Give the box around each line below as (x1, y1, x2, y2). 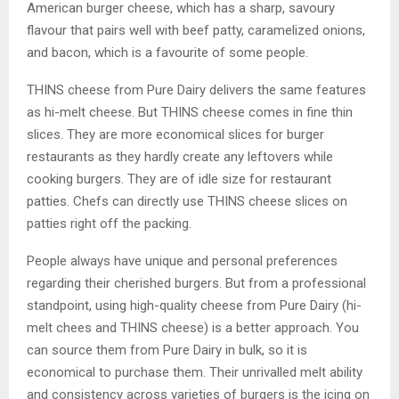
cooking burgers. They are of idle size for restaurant (27, 170, 331, 187)
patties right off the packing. (27, 215, 191, 232)
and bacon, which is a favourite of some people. (27, 44, 308, 61)
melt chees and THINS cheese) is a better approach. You (27, 319, 359, 336)
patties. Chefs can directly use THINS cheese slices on (27, 192, 347, 209)
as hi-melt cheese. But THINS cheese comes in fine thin (27, 103, 353, 120)
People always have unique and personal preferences (27, 252, 338, 269)
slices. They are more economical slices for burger (27, 126, 324, 142)
